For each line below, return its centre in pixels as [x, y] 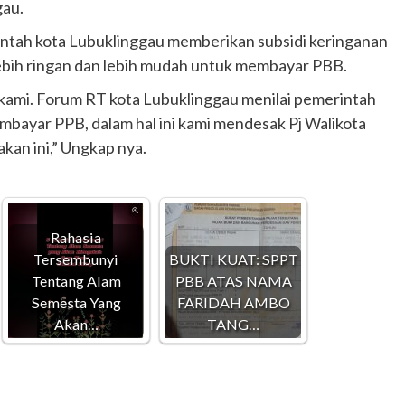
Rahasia [76, 237]
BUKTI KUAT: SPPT [233, 259]
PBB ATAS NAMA [233, 280]
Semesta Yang [76, 302]
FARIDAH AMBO [233, 302]
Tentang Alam [76, 280]
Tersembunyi [76, 259]
